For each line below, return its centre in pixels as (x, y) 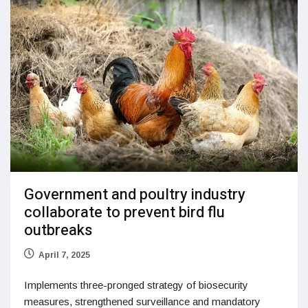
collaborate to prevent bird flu (124, 212)
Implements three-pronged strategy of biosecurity (136, 285)
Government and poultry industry (135, 194)
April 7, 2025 (64, 255)
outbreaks (58, 230)
